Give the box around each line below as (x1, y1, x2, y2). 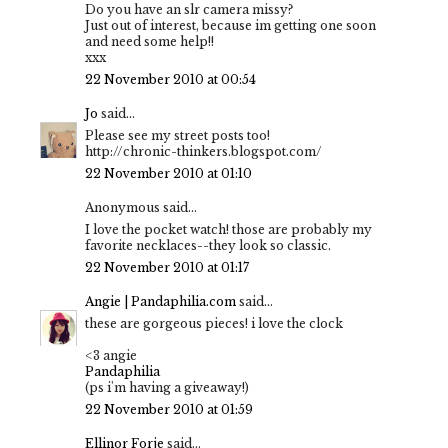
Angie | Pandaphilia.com (85, 293, 236, 309)
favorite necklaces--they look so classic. (85, 237, 331, 253)
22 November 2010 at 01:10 (85, 165, 252, 181)
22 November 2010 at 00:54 (85, 71, 256, 87)
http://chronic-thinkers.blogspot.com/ (85, 143, 322, 159)
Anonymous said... (85, 199, 197, 215)
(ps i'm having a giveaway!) (85, 379, 249, 395)
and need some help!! (85, 33, 214, 49)
